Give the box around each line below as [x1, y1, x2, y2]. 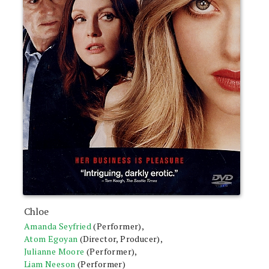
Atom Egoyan [24, 233, 78, 245]
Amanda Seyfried [24, 220, 92, 232]
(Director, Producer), [79, 233, 163, 245]
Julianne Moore [24, 246, 85, 258]
